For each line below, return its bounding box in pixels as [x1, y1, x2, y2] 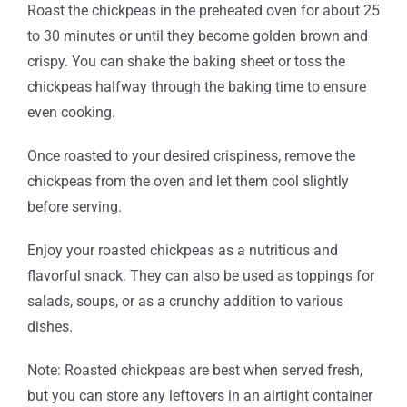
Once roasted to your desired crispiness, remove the [26, 146, 355, 164]
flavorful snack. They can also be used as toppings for [26, 266, 374, 284]
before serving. [26, 197, 122, 215]
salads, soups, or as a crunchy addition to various [26, 292, 343, 310]
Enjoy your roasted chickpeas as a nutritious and [26, 241, 338, 259]
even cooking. [26, 103, 115, 121]
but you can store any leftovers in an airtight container [26, 386, 372, 404]
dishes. [26, 317, 73, 335]
